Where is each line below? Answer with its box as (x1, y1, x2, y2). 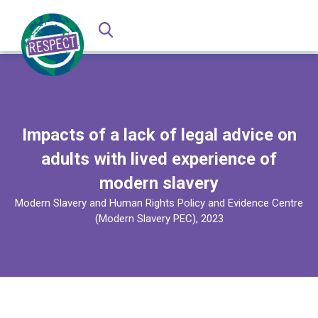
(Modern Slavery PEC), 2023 (94, 212, 224, 225)
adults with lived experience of (41, 149, 277, 169)
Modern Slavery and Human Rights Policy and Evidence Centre (15, 197, 303, 209)
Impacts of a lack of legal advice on (21, 125, 297, 145)
